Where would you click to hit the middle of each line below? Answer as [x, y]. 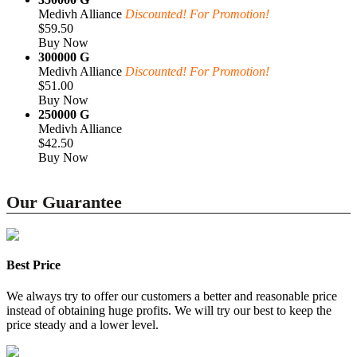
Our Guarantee [64, 202]
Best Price [33, 265]
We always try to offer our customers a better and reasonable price [172, 296]
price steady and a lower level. [82, 324]
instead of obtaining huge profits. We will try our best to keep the [169, 310]
